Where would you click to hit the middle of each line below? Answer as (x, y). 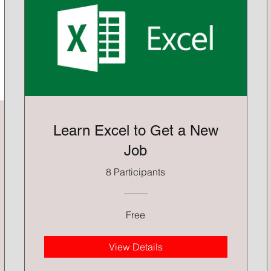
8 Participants (136, 172)
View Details (135, 247)
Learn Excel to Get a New (135, 131)
